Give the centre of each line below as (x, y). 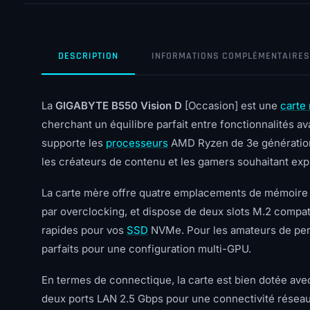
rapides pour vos (84, 230)
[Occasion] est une (231, 106)
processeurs (137, 143)
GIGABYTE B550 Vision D (119, 106)
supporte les (74, 143)
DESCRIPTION (88, 56)
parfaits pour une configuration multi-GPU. (146, 249)
